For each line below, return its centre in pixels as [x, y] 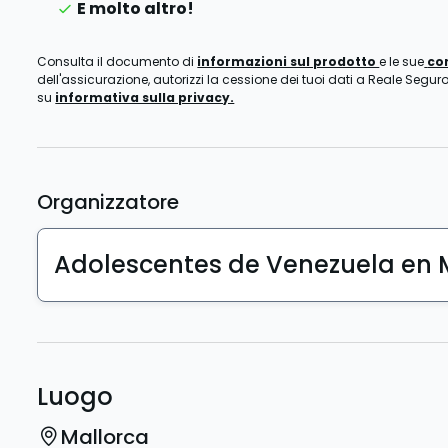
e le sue [402, 61]
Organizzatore [108, 202]
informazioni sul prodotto [288, 61]
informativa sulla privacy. [145, 97]
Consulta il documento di [117, 61]
